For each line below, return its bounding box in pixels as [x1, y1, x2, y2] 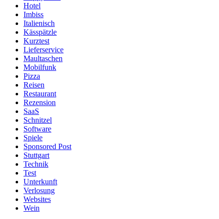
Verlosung [23, 186, 55, 195]
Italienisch [23, 19, 55, 28]
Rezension [23, 98, 56, 107]
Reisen [23, 81, 44, 89]
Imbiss [23, 10, 44, 19]
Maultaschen [23, 54, 63, 63]
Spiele [23, 133, 43, 142]
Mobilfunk [23, 63, 56, 72]
